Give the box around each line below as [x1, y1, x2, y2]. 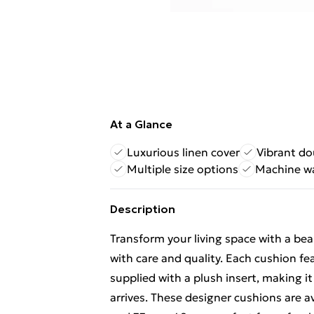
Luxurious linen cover [127, 145, 240, 159]
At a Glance [110, 117, 172, 131]
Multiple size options [127, 162, 238, 176]
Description [110, 202, 175, 216]
